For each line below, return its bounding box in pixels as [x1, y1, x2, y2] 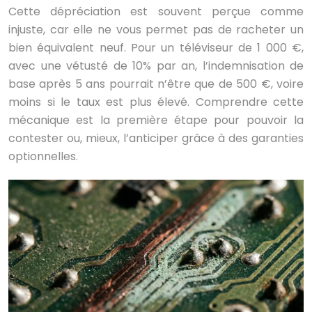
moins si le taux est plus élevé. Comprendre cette [8, 94, 304, 110]
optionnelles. [8, 148, 78, 164]
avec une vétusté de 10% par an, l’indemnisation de [8, 58, 304, 74]
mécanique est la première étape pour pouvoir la [8, 112, 304, 128]
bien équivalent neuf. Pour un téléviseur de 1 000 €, [8, 40, 304, 56]
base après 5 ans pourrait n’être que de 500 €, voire [8, 76, 304, 92]
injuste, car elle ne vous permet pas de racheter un [8, 22, 304, 38]
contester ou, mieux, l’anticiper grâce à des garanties [8, 130, 304, 146]
